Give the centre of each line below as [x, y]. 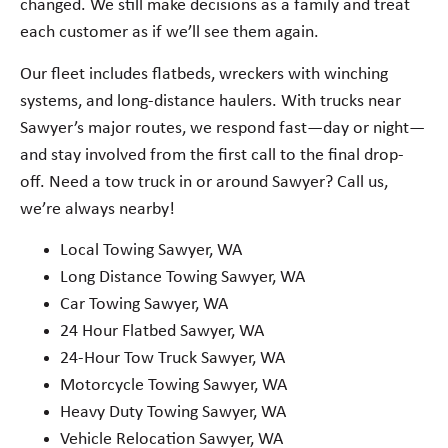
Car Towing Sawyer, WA [144, 305]
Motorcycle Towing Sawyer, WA [173, 386]
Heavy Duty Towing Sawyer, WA [173, 413]
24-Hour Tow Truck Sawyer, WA [172, 359]
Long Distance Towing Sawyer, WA [182, 278]
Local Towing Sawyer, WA [151, 251]
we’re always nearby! [97, 209]
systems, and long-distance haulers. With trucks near [210, 101]
